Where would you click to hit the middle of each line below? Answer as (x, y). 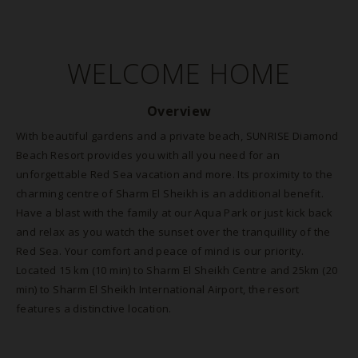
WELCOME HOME (179, 74)
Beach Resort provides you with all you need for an (148, 155)
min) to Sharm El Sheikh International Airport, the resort (158, 289)
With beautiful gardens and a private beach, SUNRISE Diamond (177, 136)
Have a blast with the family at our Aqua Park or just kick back (175, 213)
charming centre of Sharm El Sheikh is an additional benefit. (170, 193)
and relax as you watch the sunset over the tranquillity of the (173, 232)
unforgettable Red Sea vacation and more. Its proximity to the (175, 174)
